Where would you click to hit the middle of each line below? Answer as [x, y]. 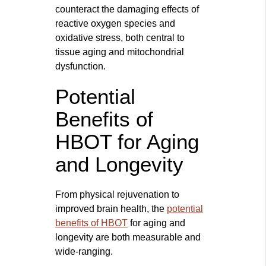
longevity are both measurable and [128, 237]
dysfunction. [81, 66]
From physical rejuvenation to [118, 195]
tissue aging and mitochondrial [120, 52]
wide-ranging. [84, 252]
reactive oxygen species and [115, 24]
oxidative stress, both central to [120, 38]
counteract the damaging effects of [127, 9]
